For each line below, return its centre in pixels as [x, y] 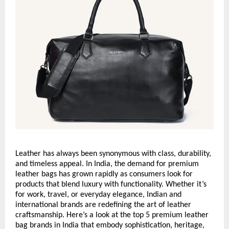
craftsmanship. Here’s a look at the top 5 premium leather [112, 215]
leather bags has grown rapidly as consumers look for [104, 175]
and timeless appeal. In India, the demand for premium [107, 164]
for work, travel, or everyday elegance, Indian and [98, 195]
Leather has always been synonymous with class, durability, [113, 154]
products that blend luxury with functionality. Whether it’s [111, 185]
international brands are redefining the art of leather [103, 205]
